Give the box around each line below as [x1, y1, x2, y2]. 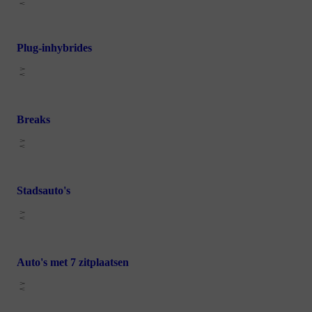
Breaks [17, 113, 50, 125]
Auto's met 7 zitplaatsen [17, 256, 129, 268]
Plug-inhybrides [17, 42, 92, 54]
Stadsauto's [17, 185, 70, 197]
